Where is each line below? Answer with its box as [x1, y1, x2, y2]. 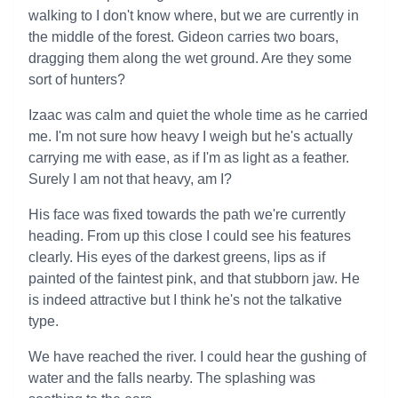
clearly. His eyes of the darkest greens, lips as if [28, 250, 325, 265]
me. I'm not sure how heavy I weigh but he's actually [28, 129, 353, 144]
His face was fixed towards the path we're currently [28, 207, 346, 222]
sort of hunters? [28, 72, 125, 87]
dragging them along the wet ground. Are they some [28, 51, 352, 66]
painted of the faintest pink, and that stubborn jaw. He [28, 271, 360, 286]
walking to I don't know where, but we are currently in [28, 8, 359, 23]
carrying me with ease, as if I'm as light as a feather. [28, 150, 349, 165]
